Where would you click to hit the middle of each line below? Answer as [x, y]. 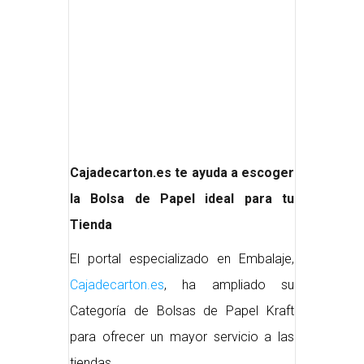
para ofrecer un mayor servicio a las [182, 337]
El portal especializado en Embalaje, [182, 259]
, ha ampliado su [229, 285]
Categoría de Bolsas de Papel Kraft [182, 311]
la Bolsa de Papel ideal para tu [182, 199]
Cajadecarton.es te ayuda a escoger [182, 173]
